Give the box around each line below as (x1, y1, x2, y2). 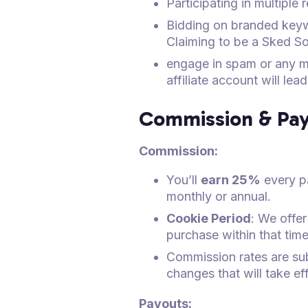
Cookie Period (166, 210, 251, 225)
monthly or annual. (166, 188, 271, 203)
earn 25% (201, 172, 261, 187)
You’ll (166, 172, 201, 187)
